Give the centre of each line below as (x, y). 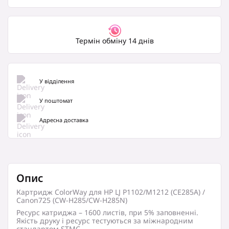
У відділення (57, 81)
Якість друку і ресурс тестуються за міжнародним (105, 221)
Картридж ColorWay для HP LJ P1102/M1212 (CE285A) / (111, 192)
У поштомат (56, 100)
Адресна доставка (64, 120)
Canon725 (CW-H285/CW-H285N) (72, 200)
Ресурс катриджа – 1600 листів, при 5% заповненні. (107, 212)
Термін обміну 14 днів (114, 41)
